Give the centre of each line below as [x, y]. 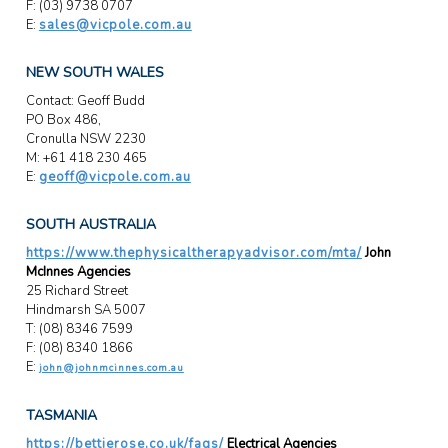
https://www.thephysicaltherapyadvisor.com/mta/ [193, 253]
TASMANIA [61, 416]
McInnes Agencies [78, 272]
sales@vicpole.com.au [115, 24]
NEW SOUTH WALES [94, 72]
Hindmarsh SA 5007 [85, 310]
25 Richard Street [76, 291]
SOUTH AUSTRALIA [90, 224]
